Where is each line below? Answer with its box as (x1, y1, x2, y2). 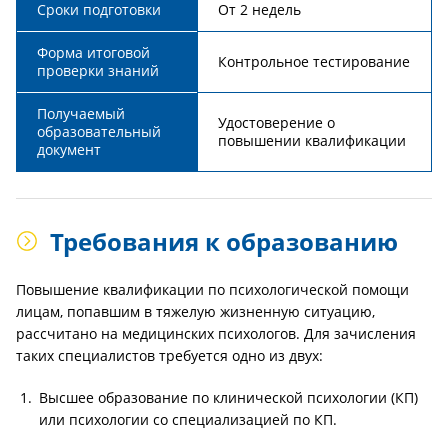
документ (37, 140, 101, 159)
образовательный (37, 122, 161, 141)
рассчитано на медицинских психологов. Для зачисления (16, 324, 416, 343)
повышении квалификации (218, 131, 406, 150)
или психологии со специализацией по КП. (39, 410, 337, 429)
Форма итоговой (37, 43, 150, 62)
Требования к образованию (50, 225, 398, 258)
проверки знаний (37, 61, 159, 80)
